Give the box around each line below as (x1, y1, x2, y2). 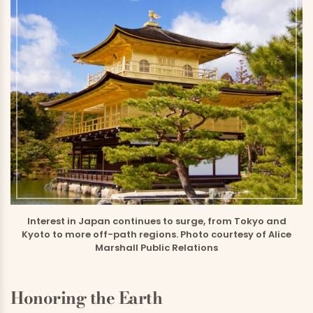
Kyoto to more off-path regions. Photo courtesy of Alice (22, 228, 291, 242)
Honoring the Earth (10, 285, 163, 312)
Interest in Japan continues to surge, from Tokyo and (27, 214, 286, 228)
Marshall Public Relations (95, 241, 218, 255)
